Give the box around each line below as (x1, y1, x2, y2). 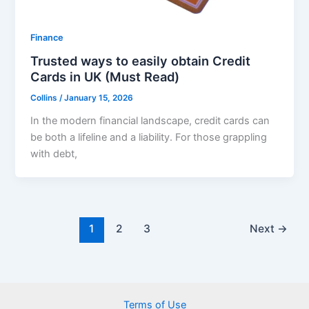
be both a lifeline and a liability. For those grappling (30, 131, 268, 144)
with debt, (30, 148, 78, 161)
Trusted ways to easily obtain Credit (30, 53, 251, 69)
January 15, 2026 (64, 93, 134, 103)
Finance (30, 32, 64, 43)
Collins (30, 93, 60, 103)
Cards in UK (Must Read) (30, 69, 180, 85)
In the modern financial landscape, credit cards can (30, 114, 270, 128)
